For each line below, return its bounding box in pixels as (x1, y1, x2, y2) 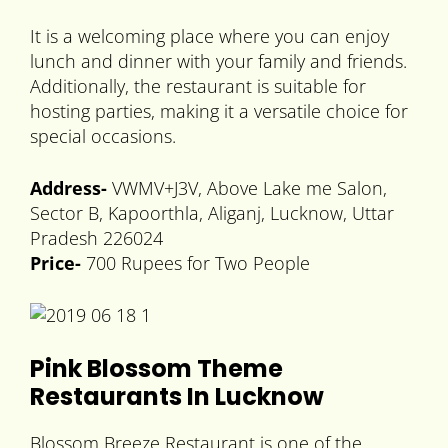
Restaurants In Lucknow (30, 380, 324, 414)
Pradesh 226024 (30, 226, 163, 251)
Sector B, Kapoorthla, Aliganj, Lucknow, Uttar (30, 201, 394, 226)
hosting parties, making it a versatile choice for (30, 99, 408, 124)
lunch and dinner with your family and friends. (30, 49, 407, 74)
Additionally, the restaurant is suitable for (30, 74, 366, 99)
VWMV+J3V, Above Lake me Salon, (107, 176, 387, 201)
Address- (30, 176, 107, 201)
